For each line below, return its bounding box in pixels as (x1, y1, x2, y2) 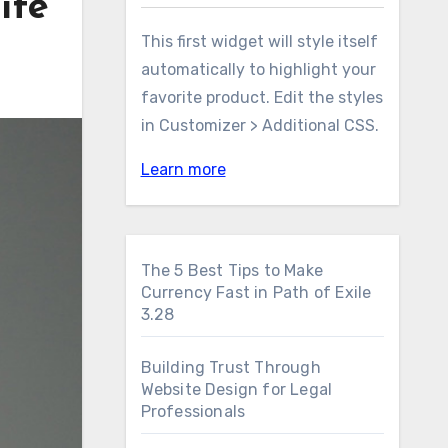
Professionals (140, 402, 246, 421)
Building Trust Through (140, 358, 321, 377)
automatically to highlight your (140, 60, 376, 79)
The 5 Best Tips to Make (140, 261, 324, 280)
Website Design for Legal (140, 380, 333, 399)
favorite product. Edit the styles (140, 88, 383, 107)
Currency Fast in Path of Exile (140, 283, 372, 302)
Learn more (140, 160, 226, 179)
